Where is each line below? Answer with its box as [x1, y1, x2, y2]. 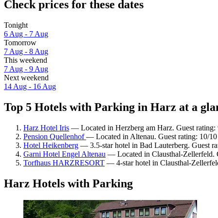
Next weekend [4, 73, 49, 82]
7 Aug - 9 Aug [4, 65, 48, 73]
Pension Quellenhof [23, 132, 86, 141]
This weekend [4, 56, 47, 65]
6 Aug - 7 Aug [4, 30, 48, 38]
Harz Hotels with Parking [4, 177, 133, 190]
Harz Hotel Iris [23, 123, 69, 132]
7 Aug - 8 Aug [4, 47, 48, 56]
